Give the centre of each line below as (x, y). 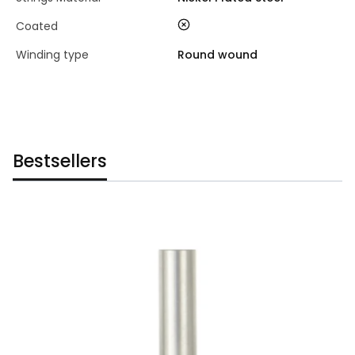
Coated (37, 26)
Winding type (52, 55)
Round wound (218, 55)
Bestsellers (60, 161)
